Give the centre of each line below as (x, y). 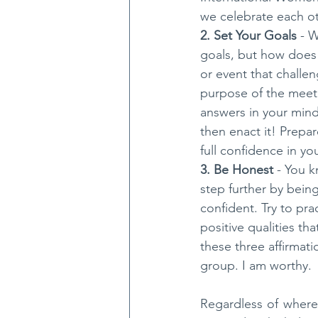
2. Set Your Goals (248, 36)
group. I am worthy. (256, 266)
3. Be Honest (238, 170)
